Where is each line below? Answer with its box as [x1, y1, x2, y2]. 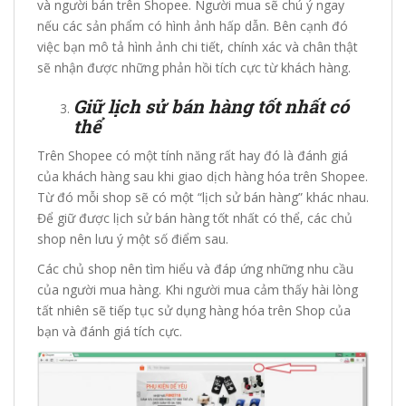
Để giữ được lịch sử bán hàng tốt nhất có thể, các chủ [37, 208, 353, 227]
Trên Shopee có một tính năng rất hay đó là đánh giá [37, 146, 348, 164]
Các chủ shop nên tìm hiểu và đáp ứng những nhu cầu [37, 259, 353, 277]
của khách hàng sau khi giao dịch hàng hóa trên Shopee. [37, 167, 368, 185]
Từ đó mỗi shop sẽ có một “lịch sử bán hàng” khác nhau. [37, 188, 369, 206]
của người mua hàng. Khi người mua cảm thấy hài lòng [37, 280, 358, 298]
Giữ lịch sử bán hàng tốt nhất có [73, 93, 349, 118]
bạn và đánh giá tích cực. [37, 322, 182, 340]
